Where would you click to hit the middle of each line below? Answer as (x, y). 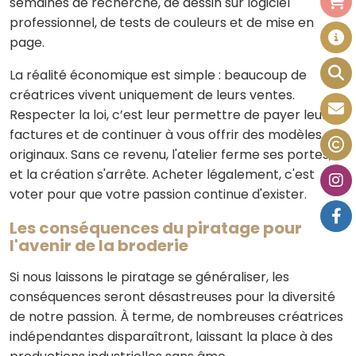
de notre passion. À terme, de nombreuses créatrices (176, 317)
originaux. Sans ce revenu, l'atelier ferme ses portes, (170, 155)
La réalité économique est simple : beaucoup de (158, 75)
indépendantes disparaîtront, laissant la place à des (171, 337)
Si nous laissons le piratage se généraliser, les (149, 277)
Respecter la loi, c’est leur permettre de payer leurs (172, 115)
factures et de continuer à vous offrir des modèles (166, 135)
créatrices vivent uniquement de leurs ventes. (152, 95)
